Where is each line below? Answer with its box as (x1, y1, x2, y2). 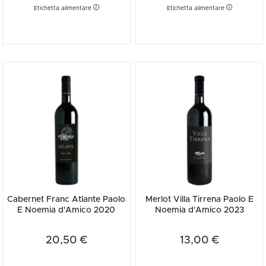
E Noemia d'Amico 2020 (17, 206, 116, 215)
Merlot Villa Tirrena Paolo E (145, 195, 254, 204)
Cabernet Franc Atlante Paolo (7, 195, 126, 204)
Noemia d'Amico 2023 (154, 206, 244, 215)
